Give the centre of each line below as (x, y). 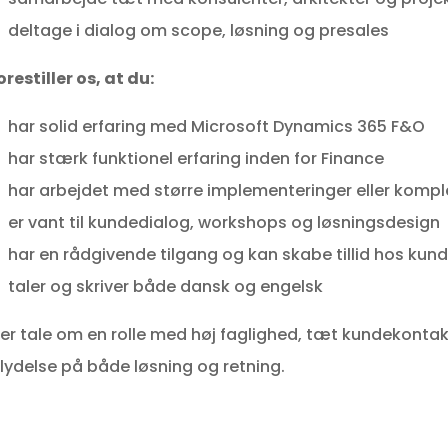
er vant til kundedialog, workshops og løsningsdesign (223, 223)
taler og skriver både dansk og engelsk (165, 287)
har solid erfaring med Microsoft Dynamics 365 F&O (216, 127)
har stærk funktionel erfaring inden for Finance (195, 159)
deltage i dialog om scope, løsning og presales (198, 31)
